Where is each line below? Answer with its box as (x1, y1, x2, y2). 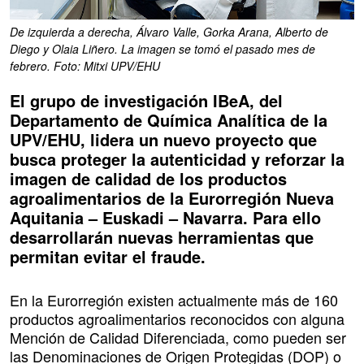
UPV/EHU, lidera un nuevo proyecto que (10, 128, 317, 152)
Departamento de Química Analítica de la (10, 108, 327, 132)
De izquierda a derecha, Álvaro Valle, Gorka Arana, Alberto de (10, 24, 328, 41)
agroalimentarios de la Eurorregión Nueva (10, 186, 334, 210)
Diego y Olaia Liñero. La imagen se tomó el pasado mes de (10, 41, 315, 58)
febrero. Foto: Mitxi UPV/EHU (10, 58, 160, 75)
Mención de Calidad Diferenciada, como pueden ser (10, 327, 346, 349)
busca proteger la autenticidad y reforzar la (10, 147, 344, 171)
